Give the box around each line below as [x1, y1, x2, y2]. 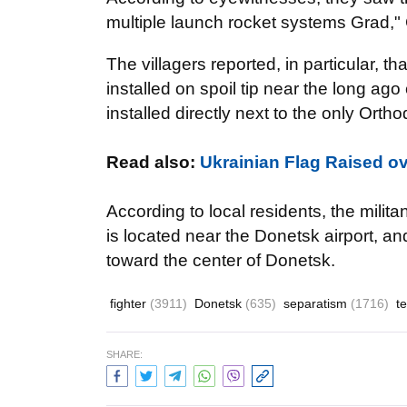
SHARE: [106, 349, 143, 360]
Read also [106, 153, 190, 172]
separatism [283, 296, 351, 311]
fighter [110, 296, 150, 311]
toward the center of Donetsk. [106, 251, 335, 270]
